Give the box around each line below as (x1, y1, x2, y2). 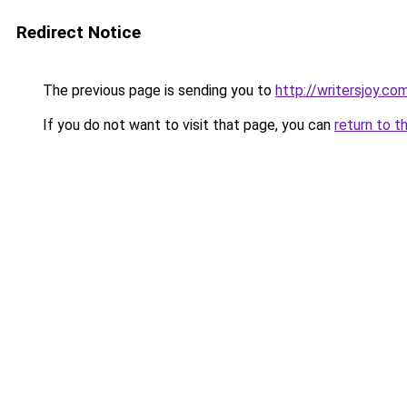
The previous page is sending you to (39, 82, 275, 99)
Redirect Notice (16, 22, 141, 43)
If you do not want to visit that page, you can (39, 116, 334, 134)
